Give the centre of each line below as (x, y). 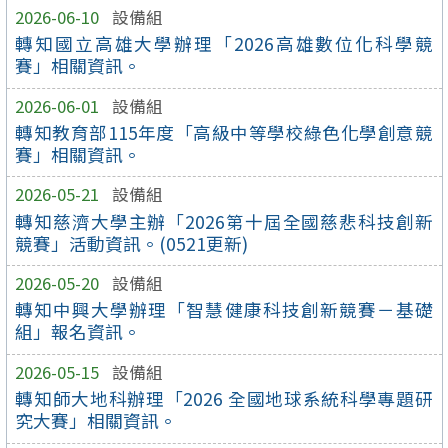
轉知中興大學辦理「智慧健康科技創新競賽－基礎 (224, 310)
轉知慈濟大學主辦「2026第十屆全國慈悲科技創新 (224, 221)
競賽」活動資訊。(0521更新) (132, 243)
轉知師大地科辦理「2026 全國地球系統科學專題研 (224, 399)
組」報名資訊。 (78, 332)
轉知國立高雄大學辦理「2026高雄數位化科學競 (224, 43)
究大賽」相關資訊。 (96, 421)
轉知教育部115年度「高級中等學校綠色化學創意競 (224, 132)
